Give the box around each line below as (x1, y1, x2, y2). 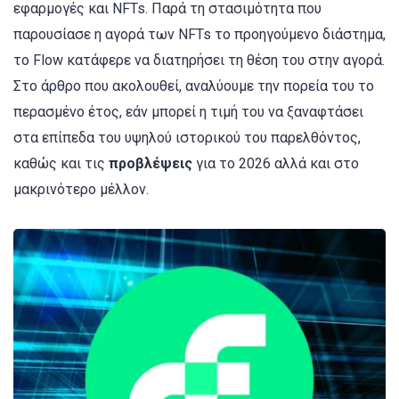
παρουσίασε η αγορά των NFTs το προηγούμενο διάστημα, (13, 25, 386, 43)
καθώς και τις (13, 154, 109, 172)
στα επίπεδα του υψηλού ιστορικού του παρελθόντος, (13, 128, 361, 146)
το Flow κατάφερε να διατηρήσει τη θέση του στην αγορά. (13, 51, 385, 69)
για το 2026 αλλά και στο (196, 154, 359, 172)
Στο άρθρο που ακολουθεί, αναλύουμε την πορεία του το (13, 77, 374, 94)
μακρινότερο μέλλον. (13, 180, 149, 198)
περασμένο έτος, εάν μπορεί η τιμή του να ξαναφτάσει (13, 102, 363, 120)
